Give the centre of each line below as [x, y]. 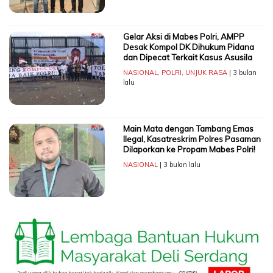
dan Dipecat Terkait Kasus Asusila [187, 57]
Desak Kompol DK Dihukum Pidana [188, 47]
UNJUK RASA [206, 72]
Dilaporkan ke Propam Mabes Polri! [189, 149]
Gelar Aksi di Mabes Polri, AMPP [183, 36]
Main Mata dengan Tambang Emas [188, 128]
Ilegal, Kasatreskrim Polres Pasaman [192, 139]
